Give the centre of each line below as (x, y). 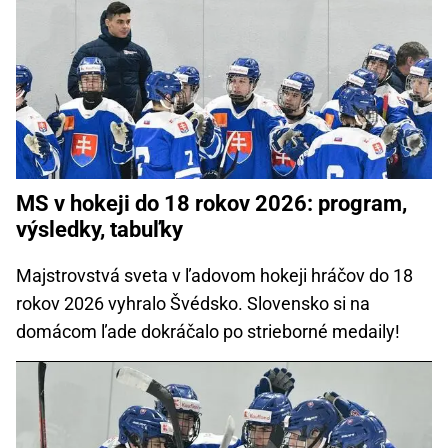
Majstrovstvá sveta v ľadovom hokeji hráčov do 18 (214, 276)
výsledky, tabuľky (99, 230)
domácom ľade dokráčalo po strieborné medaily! (208, 332)
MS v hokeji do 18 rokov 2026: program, (211, 204)
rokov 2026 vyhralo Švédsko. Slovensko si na (193, 304)
